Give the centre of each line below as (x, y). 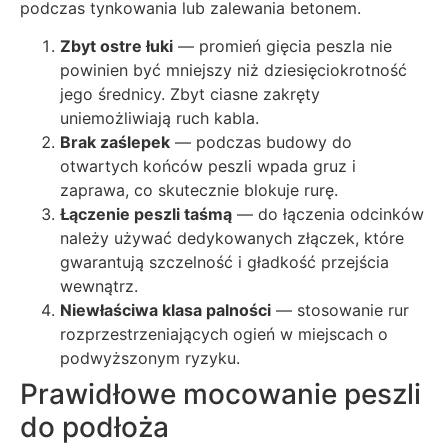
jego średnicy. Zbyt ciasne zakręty (190, 94)
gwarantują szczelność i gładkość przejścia (224, 262)
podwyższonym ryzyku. (150, 358)
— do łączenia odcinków (328, 214)
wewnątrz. (99, 286)
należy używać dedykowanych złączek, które (232, 238)
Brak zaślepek (115, 142)
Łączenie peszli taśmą (146, 214)
